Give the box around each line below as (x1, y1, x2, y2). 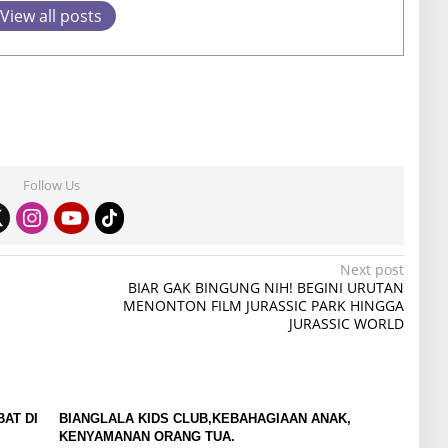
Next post (339, 260, 404, 280)
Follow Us (22, 176, 80, 195)
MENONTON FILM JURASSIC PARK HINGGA (122, 296, 404, 316)
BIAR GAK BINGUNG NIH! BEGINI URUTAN (127, 278, 404, 298)
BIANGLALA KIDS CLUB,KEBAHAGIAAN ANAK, (58, 411, 351, 427)
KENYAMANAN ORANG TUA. (58, 429, 235, 445)
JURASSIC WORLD (288, 314, 404, 334)
